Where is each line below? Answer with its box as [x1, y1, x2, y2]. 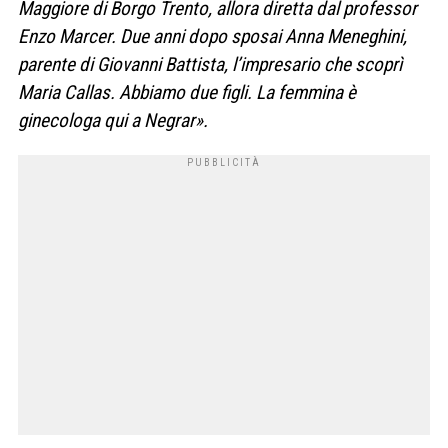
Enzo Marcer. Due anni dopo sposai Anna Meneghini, [18, 24, 407, 48]
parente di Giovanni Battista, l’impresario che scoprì [18, 52, 403, 76]
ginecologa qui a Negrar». [18, 108, 208, 132]
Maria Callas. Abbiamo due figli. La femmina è [18, 80, 356, 104]
